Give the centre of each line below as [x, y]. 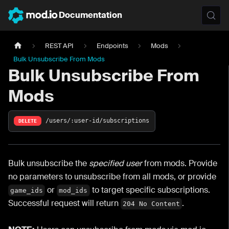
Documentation [90, 15]
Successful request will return [64, 203]
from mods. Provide [180, 163]
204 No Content [152, 203]
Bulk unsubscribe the [49, 163]
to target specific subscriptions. [150, 190]
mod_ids [73, 190]
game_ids [27, 190]
